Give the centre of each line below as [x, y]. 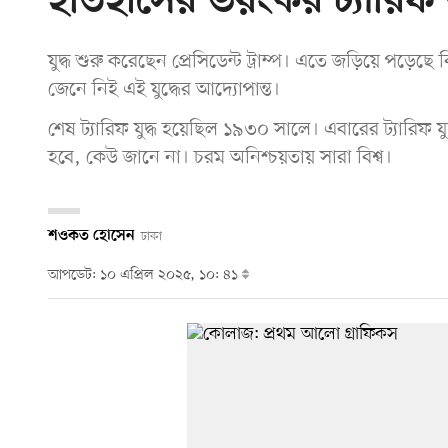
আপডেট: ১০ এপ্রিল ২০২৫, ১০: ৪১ [145, 276]
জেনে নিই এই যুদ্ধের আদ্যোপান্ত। [164, 89]
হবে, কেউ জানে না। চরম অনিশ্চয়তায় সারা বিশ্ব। [220, 157]
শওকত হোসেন [91, 235]
